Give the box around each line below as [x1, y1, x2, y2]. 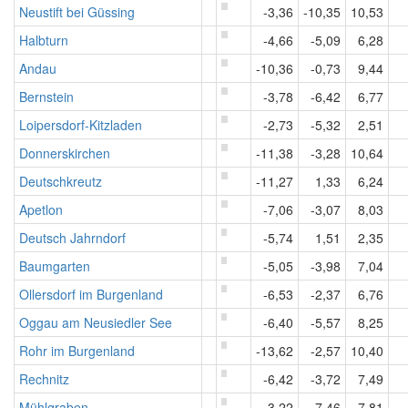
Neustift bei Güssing [19, 3, 135, 21]
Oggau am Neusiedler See [19, 313, 172, 331]
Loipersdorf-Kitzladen [19, 116, 142, 134]
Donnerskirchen [19, 144, 110, 162]
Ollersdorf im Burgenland [19, 285, 163, 303]
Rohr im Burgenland [19, 342, 135, 360]
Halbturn [19, 31, 68, 49]
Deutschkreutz [19, 172, 102, 190]
